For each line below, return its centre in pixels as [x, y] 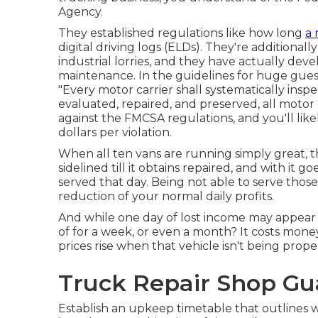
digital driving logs [110, 47]
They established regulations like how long [182, 33]
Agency [79, 12]
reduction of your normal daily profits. [166, 196]
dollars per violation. [115, 132]
